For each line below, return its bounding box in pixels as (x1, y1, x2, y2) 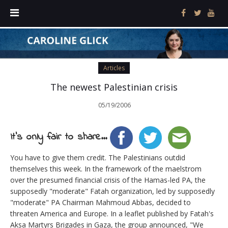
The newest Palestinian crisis (50, 81, 178, 94)
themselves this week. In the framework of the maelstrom (10, 164, 202, 174)
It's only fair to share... (10, 130, 107, 145)
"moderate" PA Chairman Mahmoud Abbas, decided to (10, 197, 191, 208)
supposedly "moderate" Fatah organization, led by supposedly (10, 186, 215, 196)
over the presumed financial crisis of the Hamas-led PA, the (10, 175, 206, 185)
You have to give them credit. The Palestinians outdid (10, 153, 185, 163)
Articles (103, 64, 125, 73)
